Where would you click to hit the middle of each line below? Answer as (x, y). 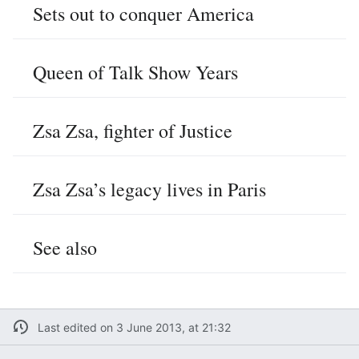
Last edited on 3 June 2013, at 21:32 (134, 327)
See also (65, 248)
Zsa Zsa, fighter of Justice (133, 131)
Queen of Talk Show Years (135, 73)
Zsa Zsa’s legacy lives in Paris (149, 190)
